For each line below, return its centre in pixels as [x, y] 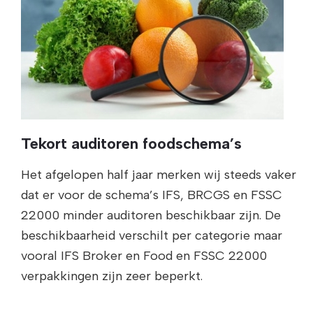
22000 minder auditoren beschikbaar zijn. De [151, 215]
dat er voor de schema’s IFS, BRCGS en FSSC [152, 195]
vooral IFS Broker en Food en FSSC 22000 [144, 256]
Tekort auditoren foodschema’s [131, 144]
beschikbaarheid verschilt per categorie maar [152, 235]
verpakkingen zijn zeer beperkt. [112, 276]
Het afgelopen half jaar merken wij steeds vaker [159, 175]
